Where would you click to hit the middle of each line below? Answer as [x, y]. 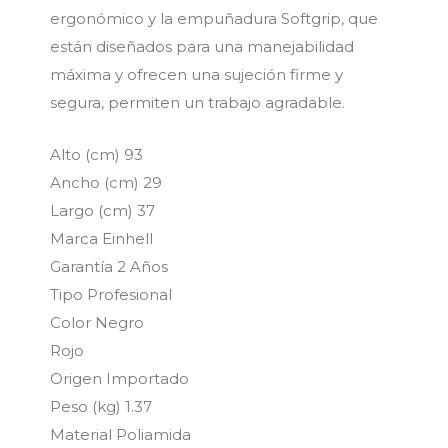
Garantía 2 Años [109, 267]
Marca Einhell [101, 239]
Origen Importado [119, 379]
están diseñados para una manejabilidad [202, 47]
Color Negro [97, 323]
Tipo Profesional [111, 295]
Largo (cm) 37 [102, 211]
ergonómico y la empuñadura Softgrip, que [214, 19]
